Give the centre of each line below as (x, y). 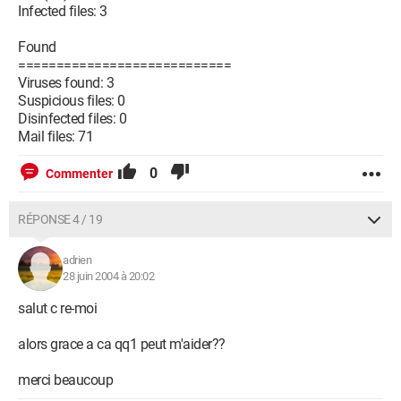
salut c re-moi (57, 308)
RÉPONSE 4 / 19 (60, 219)
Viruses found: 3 (66, 83)
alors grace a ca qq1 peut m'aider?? (122, 344)
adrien (77, 260)
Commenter (79, 174)
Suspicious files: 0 (72, 101)
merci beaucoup (65, 380)
